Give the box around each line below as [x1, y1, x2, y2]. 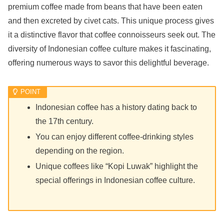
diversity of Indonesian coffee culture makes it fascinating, [8, 44, 211, 53]
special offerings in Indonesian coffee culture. [35, 176, 195, 185]
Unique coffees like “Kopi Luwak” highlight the [35, 162, 198, 171]
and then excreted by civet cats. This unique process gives [8, 16, 214, 25]
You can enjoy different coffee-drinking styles [35, 132, 194, 141]
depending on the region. [35, 146, 124, 155]
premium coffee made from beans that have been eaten [8, 2, 202, 11]
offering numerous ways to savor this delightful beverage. [8, 58, 209, 67]
